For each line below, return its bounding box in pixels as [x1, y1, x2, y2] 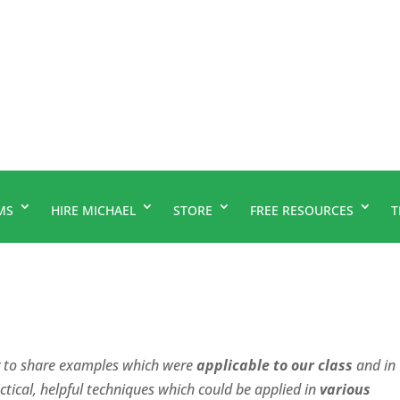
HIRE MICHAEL [51, 201, 136, 219]
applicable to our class [196, 354, 354, 375]
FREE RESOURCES [250, 201, 354, 219]
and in [353, 354, 396, 375]
